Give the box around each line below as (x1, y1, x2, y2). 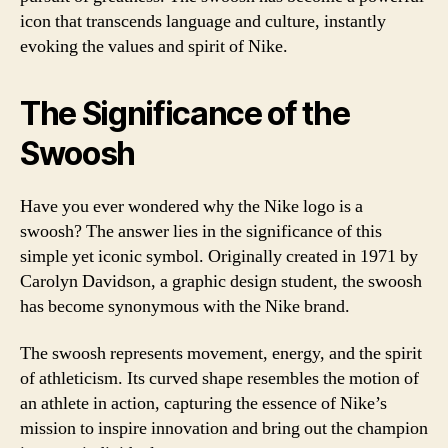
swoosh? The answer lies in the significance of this (20, 219, 382, 243)
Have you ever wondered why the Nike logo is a (20, 194, 363, 218)
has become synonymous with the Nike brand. (20, 294, 350, 318)
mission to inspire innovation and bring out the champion (20, 417, 428, 440)
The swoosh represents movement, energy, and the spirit (20, 342, 422, 365)
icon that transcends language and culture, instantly (20, 9, 386, 33)
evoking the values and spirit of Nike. (20, 34, 288, 58)
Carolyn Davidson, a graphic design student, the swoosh (20, 269, 422, 293)
